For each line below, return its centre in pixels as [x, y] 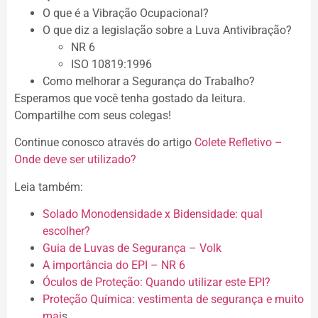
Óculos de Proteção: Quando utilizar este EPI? [157, 283]
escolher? [66, 231]
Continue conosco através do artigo [104, 143]
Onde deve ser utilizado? [75, 160]
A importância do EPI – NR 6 [114, 265]
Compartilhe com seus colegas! [93, 116]
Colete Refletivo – [238, 143]
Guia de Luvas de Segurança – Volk [132, 248]
